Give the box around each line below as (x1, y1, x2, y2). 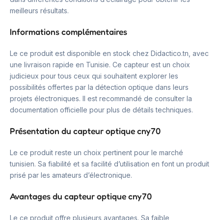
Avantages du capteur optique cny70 (10, 191, 152, 201)
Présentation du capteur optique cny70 (10, 126, 161, 136)
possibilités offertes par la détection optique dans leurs (10, 83, 189, 91)
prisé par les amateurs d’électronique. (10, 171, 132, 179)
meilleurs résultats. (10, 6, 69, 15)
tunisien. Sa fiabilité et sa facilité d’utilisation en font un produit (10, 160, 209, 168)
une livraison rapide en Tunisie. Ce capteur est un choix (10, 60, 190, 69)
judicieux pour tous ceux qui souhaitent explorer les (10, 72, 178, 80)
